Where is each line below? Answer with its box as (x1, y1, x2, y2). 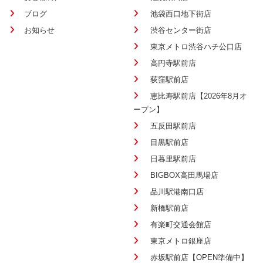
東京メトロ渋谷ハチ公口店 (150, 42, 242, 51)
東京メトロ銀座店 (150, 236, 211, 245)
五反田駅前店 (150, 121, 196, 130)
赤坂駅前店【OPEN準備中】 (150, 252, 248, 262)
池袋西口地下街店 (150, 9, 211, 18)
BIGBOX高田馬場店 (150, 170, 218, 180)
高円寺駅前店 (150, 58, 196, 68)
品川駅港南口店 (150, 187, 204, 196)
